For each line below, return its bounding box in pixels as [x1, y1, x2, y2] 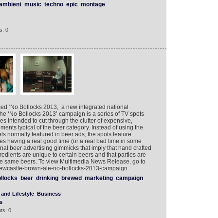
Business [36, 191, 61, 197]
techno [44, 1, 63, 8]
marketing [84, 175, 113, 182]
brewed [61, 175, 82, 182]
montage [80, 1, 105, 8]
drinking [36, 175, 58, 182]
